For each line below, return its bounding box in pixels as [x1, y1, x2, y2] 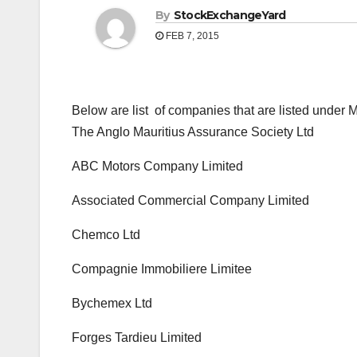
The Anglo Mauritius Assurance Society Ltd [72, 125, 314, 139]
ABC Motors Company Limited [72, 159, 243, 174]
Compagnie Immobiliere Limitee [72, 262, 252, 277]
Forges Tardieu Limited [72, 331, 202, 345]
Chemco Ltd [72, 228, 140, 242]
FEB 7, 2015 [163, 30, 219, 42]
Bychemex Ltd [72, 296, 152, 311]
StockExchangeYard [173, 8, 286, 23]
